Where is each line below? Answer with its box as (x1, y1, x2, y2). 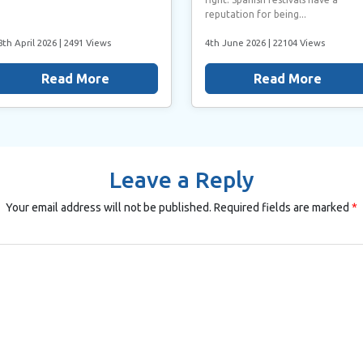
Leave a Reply (109, 166, 254, 192)
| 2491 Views (59, 36, 112, 48)
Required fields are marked (214, 200, 352, 214)
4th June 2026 (205, 36, 268, 48)
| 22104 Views (268, 36, 325, 48)
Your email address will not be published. (6, 200, 211, 214)
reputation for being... (205, 8, 306, 19)
